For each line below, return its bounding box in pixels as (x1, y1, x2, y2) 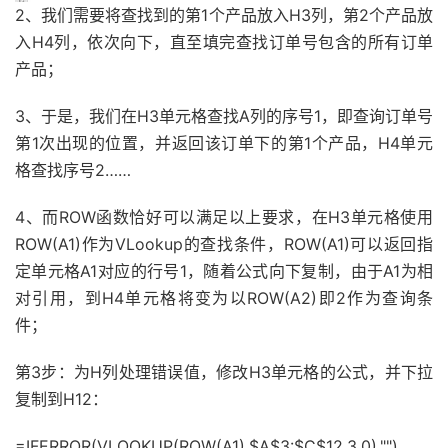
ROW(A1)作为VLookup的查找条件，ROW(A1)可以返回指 (15, 234, 433, 255)
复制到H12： (15, 389, 108, 410)
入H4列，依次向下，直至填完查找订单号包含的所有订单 (15, 32, 433, 53)
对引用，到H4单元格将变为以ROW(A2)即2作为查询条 (15, 288, 433, 309)
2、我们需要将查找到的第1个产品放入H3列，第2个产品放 (15, 5, 433, 26)
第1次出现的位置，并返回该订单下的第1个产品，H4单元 (15, 133, 433, 154)
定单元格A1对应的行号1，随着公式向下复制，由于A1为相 (15, 261, 433, 282)
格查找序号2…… (15, 160, 131, 181)
